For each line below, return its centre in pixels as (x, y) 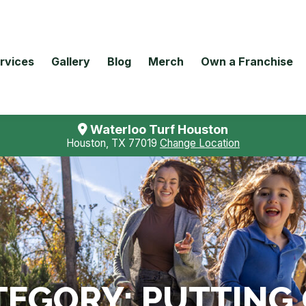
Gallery (71, 61)
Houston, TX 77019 (113, 143)
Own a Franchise (247, 61)
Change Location (200, 143)
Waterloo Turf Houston (158, 129)
